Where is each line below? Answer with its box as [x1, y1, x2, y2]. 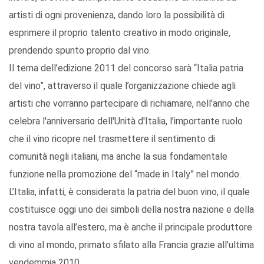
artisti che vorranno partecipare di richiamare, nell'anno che [9, 98, 250, 110]
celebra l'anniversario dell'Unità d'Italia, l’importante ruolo [9, 115, 243, 127]
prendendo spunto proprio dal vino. [9, 45, 151, 57]
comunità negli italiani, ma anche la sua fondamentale [9, 151, 227, 163]
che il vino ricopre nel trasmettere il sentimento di [9, 133, 215, 145]
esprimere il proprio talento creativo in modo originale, [9, 27, 230, 39]
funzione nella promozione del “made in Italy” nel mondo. [9, 169, 241, 180]
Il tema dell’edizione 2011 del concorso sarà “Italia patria [9, 62, 243, 74]
